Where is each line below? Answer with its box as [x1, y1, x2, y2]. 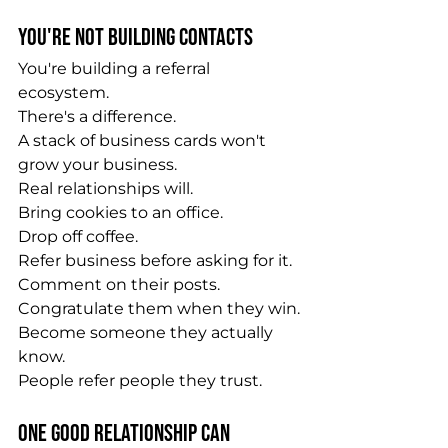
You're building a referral [18, 59, 214, 78]
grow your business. [18, 155, 177, 174]
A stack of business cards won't [18, 131, 270, 150]
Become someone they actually [18, 323, 277, 342]
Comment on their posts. [18, 275, 220, 294]
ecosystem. [18, 83, 109, 102]
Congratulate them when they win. [18, 299, 300, 318]
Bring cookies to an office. [18, 203, 223, 222]
